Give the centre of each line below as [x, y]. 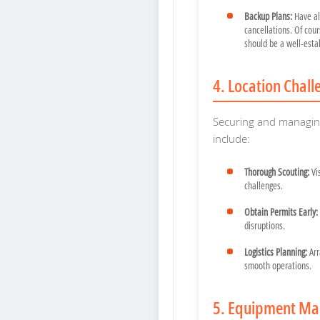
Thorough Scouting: [277, 172]
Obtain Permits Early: [281, 212]
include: [231, 139]
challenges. [264, 186]
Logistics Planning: [276, 252]
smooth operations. [278, 266]
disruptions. [265, 226]
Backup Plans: [268, 16]
